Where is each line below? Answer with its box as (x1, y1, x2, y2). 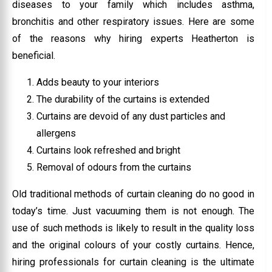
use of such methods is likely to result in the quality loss (12, 222, 255, 234)
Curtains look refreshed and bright (36, 144, 180, 156)
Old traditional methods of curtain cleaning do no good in (12, 188, 255, 200)
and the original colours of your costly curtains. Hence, (12, 239, 255, 251)
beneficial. (12, 49, 55, 61)
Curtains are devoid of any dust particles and (36, 110, 225, 122)
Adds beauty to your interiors (36, 76, 159, 88)
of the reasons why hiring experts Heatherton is (12, 32, 255, 44)
